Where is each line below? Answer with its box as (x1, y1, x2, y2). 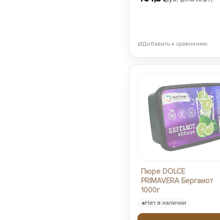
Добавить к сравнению (142, 40, 208, 48)
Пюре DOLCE (140, 167, 185, 176)
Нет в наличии (144, 199, 186, 207)
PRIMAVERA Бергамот (140, 176, 213, 185)
